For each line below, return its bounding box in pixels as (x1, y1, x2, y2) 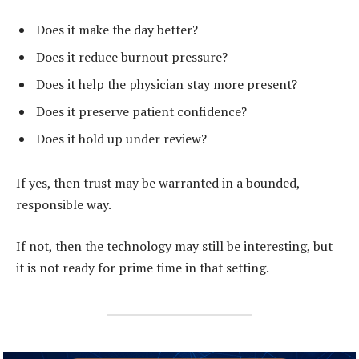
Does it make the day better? (36, 20, 198, 38)
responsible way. (16, 196, 111, 214)
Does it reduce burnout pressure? (36, 47, 228, 66)
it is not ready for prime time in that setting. (16, 258, 269, 276)
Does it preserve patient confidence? (36, 102, 247, 120)
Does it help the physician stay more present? (36, 75, 297, 93)
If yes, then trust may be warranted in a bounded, (16, 174, 300, 192)
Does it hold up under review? (36, 129, 207, 147)
